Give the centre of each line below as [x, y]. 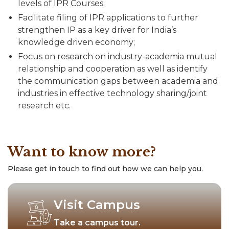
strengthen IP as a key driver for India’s [97, 30]
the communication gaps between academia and [118, 81]
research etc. [44, 106]
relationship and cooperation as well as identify [113, 69]
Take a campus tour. [97, 223]
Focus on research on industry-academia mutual [118, 56]
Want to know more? [82, 152]
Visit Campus [97, 205]
